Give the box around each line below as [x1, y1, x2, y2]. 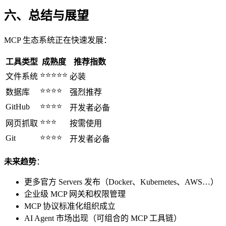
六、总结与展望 [4, 9, 89, 23]
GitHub [6, 102, 30, 111]
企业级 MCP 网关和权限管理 [24, 190, 126, 199]
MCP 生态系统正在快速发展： [4, 36, 111, 45]
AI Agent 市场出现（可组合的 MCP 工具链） [24, 214, 182, 223]
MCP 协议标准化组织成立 [24, 202, 116, 211]
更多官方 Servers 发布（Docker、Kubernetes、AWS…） [24, 178, 218, 187]
